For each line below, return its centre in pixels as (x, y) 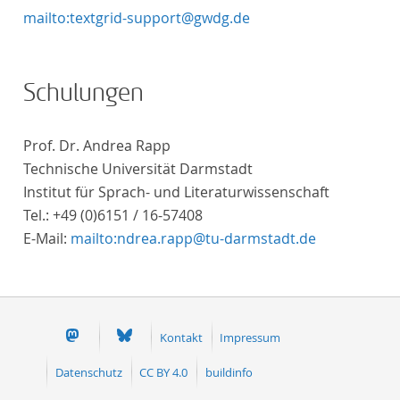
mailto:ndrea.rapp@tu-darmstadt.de (193, 238)
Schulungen (83, 93)
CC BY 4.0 (164, 372)
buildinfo (229, 372)
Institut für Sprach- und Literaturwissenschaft (176, 192)
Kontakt (181, 337)
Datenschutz (88, 372)
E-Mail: (47, 238)
